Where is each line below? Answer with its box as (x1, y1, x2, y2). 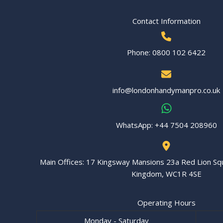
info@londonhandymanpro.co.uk (112, 85, 220, 95)
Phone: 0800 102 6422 (127, 47, 206, 57)
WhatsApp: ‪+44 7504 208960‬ (115, 120, 217, 130)
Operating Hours (137, 198, 196, 208)
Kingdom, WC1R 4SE (131, 169, 202, 179)
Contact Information (132, 16, 201, 26)
